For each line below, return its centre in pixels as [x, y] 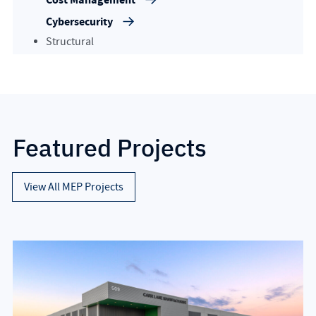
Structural [69, 42]
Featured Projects [109, 147]
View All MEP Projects [73, 187]
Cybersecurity [79, 22]
